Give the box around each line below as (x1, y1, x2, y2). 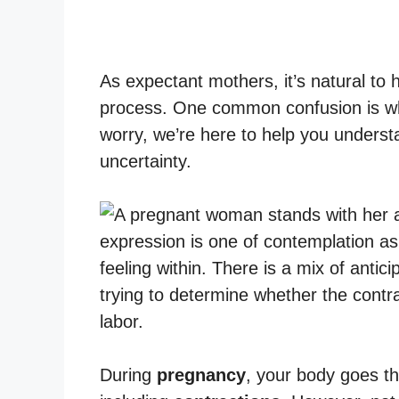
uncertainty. (100, 151, 191, 171)
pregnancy (157, 364, 246, 385)
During (100, 364, 157, 385)
